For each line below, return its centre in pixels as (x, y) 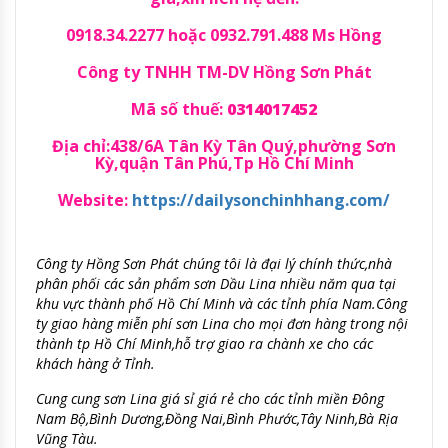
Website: (93, 199)
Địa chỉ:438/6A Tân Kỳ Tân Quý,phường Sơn (224, 145)
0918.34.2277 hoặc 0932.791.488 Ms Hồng (224, 34)
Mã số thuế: (177, 108)
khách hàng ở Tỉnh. (95, 363)
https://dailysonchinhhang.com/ (261, 199)
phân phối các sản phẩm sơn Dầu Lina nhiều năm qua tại (216, 283)
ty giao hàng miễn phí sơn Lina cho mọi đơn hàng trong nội (222, 323)
